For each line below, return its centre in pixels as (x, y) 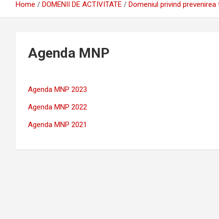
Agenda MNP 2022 (57, 107)
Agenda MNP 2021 (57, 125)
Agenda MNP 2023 (57, 89)
